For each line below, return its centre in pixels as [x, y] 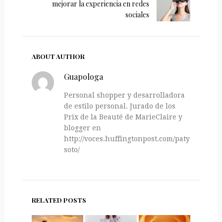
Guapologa [84, 76]
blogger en [83, 128]
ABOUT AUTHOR [58, 56]
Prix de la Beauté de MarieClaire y [123, 117]
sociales [138, 14]
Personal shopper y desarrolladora [125, 95]
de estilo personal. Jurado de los [120, 106]
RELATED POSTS [59, 200]
